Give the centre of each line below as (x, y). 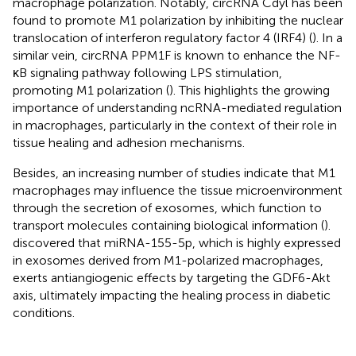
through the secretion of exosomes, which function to (167, 207)
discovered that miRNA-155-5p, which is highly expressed (177, 242)
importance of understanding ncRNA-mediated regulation (177, 107)
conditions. (44, 312)
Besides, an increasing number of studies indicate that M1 (174, 172)
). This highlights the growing (250, 90)
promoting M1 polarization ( (91, 90)
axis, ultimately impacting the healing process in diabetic (172, 295)
